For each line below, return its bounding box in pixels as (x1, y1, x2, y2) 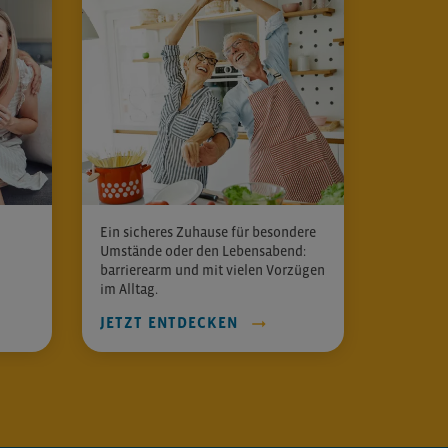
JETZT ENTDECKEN (100, 314, 239, 331)
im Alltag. (100, 281, 158, 297)
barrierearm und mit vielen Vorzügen (100, 262, 325, 278)
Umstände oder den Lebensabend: (100, 243, 306, 259)
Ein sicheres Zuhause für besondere (100, 224, 316, 240)
